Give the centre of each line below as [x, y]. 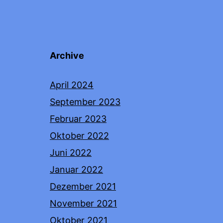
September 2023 [85, 102]
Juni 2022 [71, 152]
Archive [67, 55]
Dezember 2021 [83, 186]
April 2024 [72, 85]
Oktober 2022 [79, 135]
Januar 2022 [76, 169]
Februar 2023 [78, 118]
